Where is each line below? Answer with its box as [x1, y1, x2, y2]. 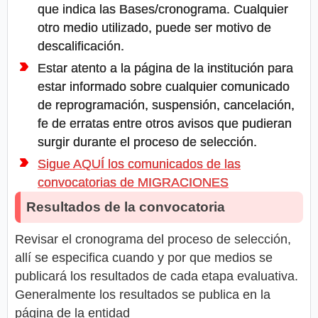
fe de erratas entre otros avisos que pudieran [38, 116, 292, 131]
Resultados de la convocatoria [26, 199, 225, 215]
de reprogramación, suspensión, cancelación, [38, 98, 295, 113]
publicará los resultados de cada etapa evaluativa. [15, 269, 298, 284]
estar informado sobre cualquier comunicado [38, 79, 290, 94]
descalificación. [38, 39, 124, 54]
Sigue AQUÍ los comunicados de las [38, 157, 241, 172]
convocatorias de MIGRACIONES [38, 175, 229, 190]
